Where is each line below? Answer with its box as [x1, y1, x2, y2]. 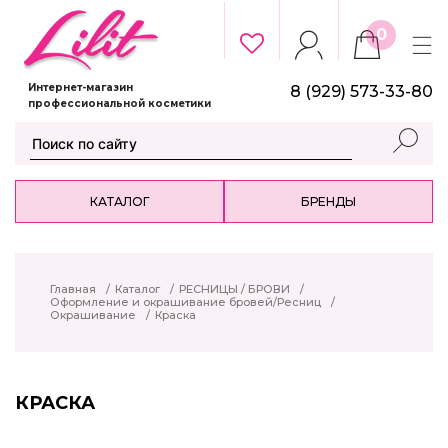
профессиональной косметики [28, 97, 211, 111]
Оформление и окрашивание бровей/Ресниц [50, 295, 321, 310]
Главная [50, 282, 96, 297]
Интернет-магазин [28, 81, 133, 95]
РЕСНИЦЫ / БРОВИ [179, 282, 290, 297]
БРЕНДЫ [301, 194, 356, 210]
